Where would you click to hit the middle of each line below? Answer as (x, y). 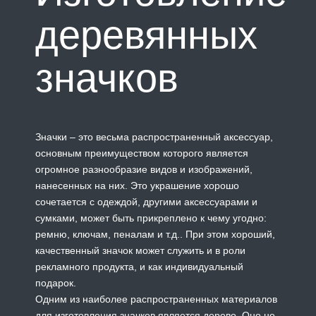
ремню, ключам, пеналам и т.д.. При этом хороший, (155, 234)
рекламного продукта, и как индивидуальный (139, 266)
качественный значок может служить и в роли (140, 250)
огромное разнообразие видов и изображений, (144, 169)
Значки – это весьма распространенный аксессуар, (154, 136)
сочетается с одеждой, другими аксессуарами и (146, 201)
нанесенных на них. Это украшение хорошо (137, 185)
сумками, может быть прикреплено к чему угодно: (151, 218)
